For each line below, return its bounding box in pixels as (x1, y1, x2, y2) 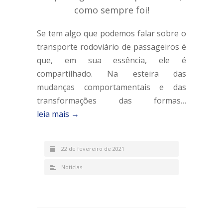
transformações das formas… (37, 95, 186, 106)
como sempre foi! (74, 3, 149, 16)
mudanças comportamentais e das (37, 81, 186, 93)
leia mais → (37, 108, 79, 119)
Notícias (61, 163, 82, 171)
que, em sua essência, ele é (37, 54, 186, 66)
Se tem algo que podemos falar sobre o (37, 27, 186, 39)
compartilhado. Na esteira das (37, 68, 186, 79)
